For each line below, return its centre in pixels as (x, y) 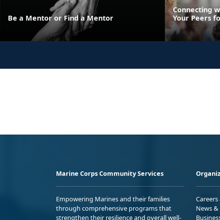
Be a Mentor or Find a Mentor (61, 18)
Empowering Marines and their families (113, 199)
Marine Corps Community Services (110, 173)
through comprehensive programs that (114, 208)
